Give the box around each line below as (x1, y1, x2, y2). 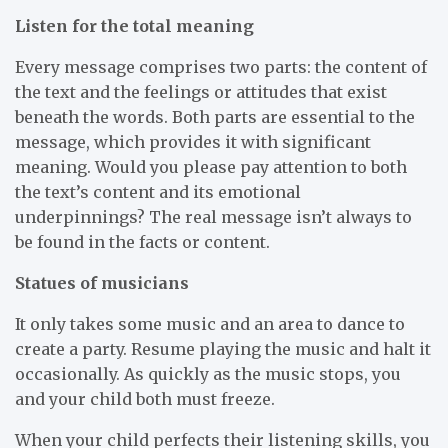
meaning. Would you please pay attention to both (15, 156, 407, 177)
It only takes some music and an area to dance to (15, 313, 405, 334)
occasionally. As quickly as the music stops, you (15, 363, 401, 384)
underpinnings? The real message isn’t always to (15, 206, 412, 227)
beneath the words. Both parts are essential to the (15, 106, 415, 127)
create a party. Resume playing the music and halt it (15, 338, 431, 359)
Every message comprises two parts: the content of (15, 56, 427, 77)
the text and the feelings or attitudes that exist (15, 81, 387, 102)
